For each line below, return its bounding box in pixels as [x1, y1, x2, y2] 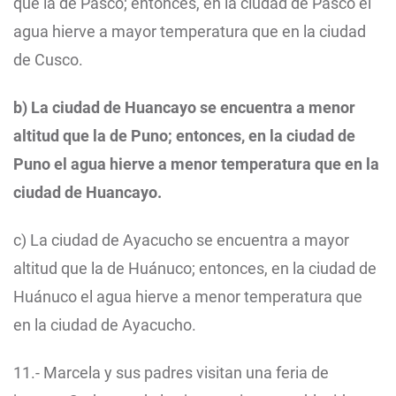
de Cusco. [13, 50, 83, 70]
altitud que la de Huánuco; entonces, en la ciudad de [13, 259, 377, 278]
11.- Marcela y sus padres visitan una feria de [13, 363, 329, 383]
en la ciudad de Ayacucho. [13, 316, 196, 335]
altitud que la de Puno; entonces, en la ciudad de [13, 126, 355, 146]
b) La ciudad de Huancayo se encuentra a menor [13, 98, 355, 118]
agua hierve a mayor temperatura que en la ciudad [13, 22, 366, 42]
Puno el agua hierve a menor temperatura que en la [13, 155, 379, 174]
